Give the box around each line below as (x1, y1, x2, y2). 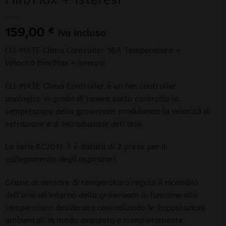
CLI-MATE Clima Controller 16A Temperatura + (5, 44, 180, 55)
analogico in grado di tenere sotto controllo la (5, 93, 179, 103)
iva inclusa (58, 26, 105, 39)
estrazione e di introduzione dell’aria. (5, 118, 143, 129)
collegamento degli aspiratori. (5, 154, 118, 164)
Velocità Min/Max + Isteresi (5, 57, 105, 68)
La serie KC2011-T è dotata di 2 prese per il (5, 141, 166, 152)
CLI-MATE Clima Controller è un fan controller (5, 80, 177, 91)
